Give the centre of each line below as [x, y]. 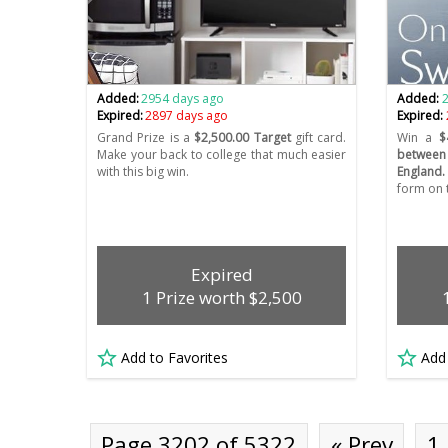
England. [421, 172]
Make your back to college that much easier [222, 155]
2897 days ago [187, 116]
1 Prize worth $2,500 [221, 297]
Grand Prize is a [146, 138]
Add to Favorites [174, 358]
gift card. [318, 138]
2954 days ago [183, 99]
